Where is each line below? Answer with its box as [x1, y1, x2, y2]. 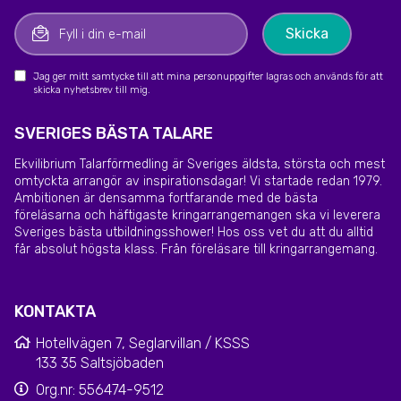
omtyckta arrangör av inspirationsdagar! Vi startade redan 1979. [14, 174, 382, 190]
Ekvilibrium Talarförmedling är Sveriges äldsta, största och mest [14, 157, 385, 173]
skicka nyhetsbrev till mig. [33, 84, 150, 97]
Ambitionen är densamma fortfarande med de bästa [14, 191, 318, 207]
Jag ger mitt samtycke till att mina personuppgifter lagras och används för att [33, 71, 383, 83]
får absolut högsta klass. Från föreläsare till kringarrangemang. [14, 242, 378, 258]
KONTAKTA [14, 302, 96, 322]
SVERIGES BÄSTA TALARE [14, 124, 213, 144]
